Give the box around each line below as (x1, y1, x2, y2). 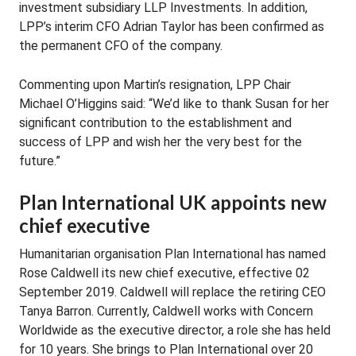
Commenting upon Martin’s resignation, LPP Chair (19, 77, 291, 92)
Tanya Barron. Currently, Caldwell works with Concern (19, 304, 313, 319)
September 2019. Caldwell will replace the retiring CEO (19, 284, 326, 300)
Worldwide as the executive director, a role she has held (19, 323, 331, 338)
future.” (19, 153, 60, 168)
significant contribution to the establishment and (19, 115, 292, 130)
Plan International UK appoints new (19, 191, 327, 214)
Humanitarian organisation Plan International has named (19, 246, 326, 261)
